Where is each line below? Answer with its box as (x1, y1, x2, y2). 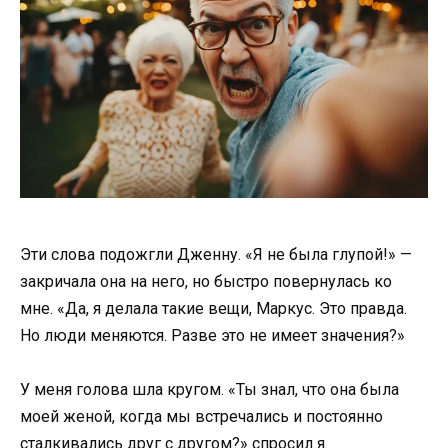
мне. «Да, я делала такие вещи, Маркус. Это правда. (20, 299, 407, 319)
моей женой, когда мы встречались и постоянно (20, 407, 383, 427)
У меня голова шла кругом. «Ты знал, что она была (20, 380, 399, 400)
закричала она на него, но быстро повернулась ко (20, 272, 392, 292)
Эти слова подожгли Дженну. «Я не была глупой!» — (20, 245, 412, 265)
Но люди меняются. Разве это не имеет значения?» (20, 326, 405, 346)
